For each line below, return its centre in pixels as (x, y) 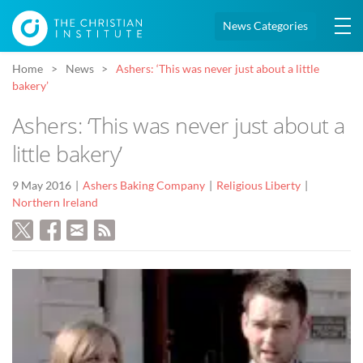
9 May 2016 (42, 186)
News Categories (265, 26)
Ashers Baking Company (144, 186)
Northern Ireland (55, 203)
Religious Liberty (258, 186)
